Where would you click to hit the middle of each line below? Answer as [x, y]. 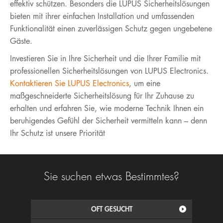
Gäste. [21, 41]
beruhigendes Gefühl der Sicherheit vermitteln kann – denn [109, 120]
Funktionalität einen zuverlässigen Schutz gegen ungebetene [111, 28]
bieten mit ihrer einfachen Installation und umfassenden [102, 16]
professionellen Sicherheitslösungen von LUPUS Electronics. [109, 71]
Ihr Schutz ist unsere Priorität [57, 133]
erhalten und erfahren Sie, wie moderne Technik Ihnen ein [107, 108]
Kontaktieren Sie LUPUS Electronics [69, 83]
